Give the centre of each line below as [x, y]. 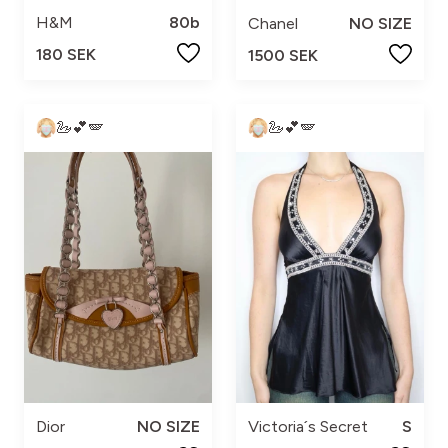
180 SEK [66, 55]
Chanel [273, 24]
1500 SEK [283, 56]
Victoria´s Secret [308, 426]
